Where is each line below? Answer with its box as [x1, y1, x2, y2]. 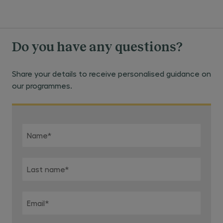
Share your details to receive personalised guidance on [12, 69, 211, 78]
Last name [27, 164, 65, 174]
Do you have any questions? [12, 41, 183, 54]
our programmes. [12, 81, 72, 90]
